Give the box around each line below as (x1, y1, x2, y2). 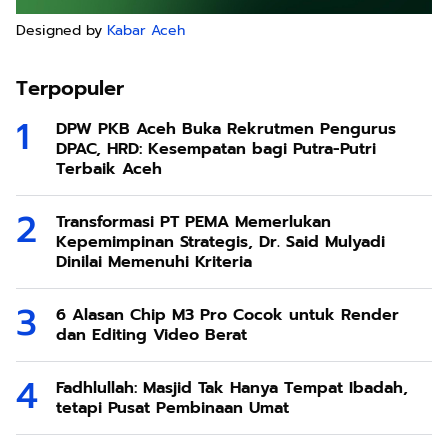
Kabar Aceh (107, 19, 185, 41)
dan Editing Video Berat (56, 322, 247, 347)
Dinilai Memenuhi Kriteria (56, 249, 252, 274)
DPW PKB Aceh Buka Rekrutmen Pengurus (56, 116, 396, 141)
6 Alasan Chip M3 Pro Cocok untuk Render (56, 302, 399, 327)
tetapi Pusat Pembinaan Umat (56, 395, 289, 420)
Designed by (16, 19, 107, 41)
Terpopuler (16, 72, 124, 103)
